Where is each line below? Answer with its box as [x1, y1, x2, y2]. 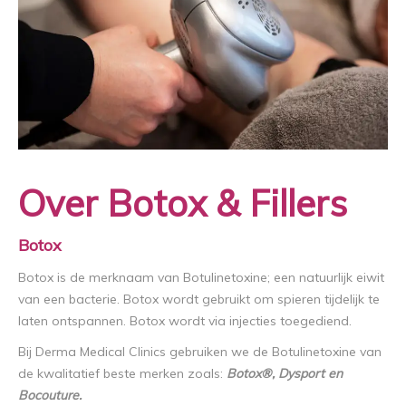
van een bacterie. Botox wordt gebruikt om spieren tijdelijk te [18, 291, 380, 308]
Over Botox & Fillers [18, 180, 347, 227]
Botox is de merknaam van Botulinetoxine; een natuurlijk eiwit [18, 269, 384, 286]
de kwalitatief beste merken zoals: [18, 365, 227, 382]
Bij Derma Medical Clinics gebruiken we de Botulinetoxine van [18, 343, 382, 361]
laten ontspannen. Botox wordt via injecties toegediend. [18, 313, 352, 330]
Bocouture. [18, 387, 82, 404]
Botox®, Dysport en [227, 365, 343, 382]
